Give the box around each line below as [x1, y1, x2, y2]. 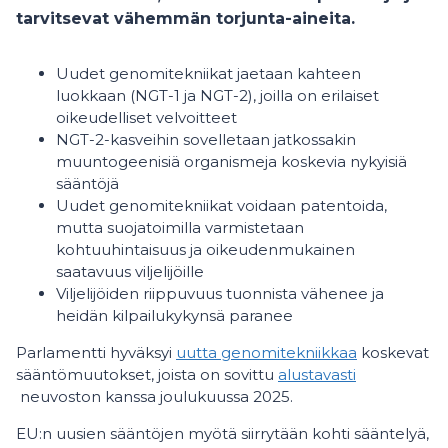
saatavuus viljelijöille [56, 262, 204, 281]
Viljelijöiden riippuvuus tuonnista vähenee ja [56, 284, 384, 303]
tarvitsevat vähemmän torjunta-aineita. [16, 9, 355, 28]
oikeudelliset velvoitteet [56, 108, 237, 127]
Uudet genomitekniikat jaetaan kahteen [56, 64, 361, 83]
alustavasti [278, 365, 356, 384]
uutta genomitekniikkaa [176, 343, 357, 362]
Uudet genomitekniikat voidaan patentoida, [56, 196, 387, 215]
